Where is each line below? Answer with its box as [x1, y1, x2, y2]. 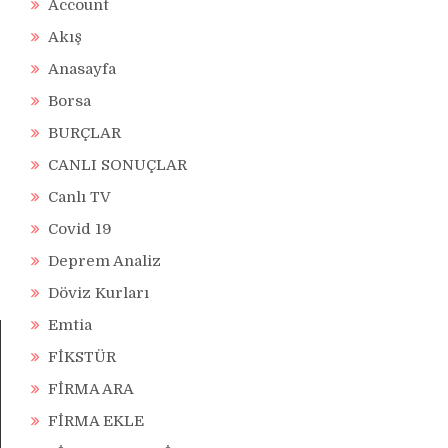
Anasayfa [48, 60, 116, 78]
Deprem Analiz [48, 252, 161, 270]
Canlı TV [48, 188, 111, 206]
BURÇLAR [48, 124, 121, 142]
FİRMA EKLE [48, 412, 144, 430]
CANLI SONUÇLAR [48, 156, 187, 174]
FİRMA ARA [48, 380, 134, 398]
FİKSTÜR [48, 348, 116, 366]
